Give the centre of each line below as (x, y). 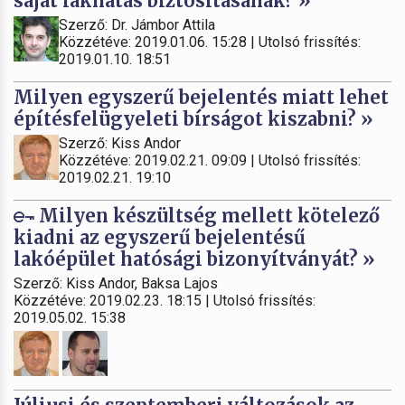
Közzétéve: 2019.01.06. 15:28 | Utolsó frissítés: (210, 42)
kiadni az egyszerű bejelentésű (160, 237)
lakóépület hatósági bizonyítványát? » (194, 259)
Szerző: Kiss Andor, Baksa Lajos (116, 283)
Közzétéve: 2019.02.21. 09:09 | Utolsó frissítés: (210, 160)
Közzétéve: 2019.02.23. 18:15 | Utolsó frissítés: (165, 300)
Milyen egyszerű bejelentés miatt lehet (201, 97)
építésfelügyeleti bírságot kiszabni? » (193, 118)
